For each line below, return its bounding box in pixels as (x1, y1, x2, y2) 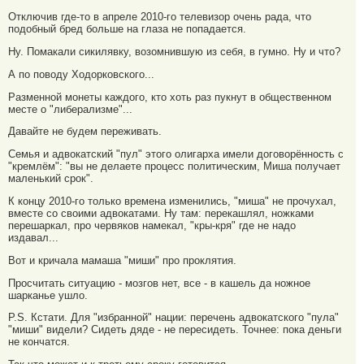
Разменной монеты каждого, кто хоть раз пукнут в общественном (8, 90, 331, 103)
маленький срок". (8, 172, 93, 185)
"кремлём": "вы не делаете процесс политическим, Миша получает (8, 160, 340, 173)
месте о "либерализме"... (8, 102, 132, 115)
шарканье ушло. (8, 288, 88, 301)
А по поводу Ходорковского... (8, 67, 154, 80)
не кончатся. (8, 336, 70, 349)
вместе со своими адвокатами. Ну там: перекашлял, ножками (8, 207, 314, 220)
